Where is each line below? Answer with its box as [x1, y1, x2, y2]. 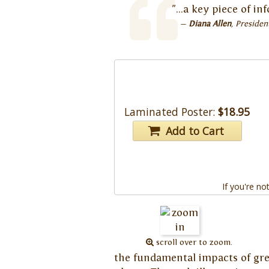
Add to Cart [159, 124, 227, 139]
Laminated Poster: [124, 104, 216, 119]
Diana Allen [189, 19, 232, 29]
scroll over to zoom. [153, 238, 232, 248]
